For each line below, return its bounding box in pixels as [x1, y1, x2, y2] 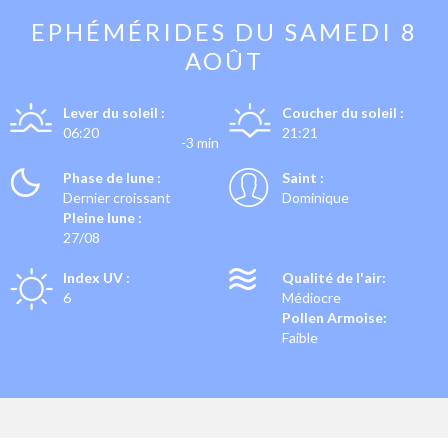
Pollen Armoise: [282, 309, 387, 326]
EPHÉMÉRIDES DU [30, 17, 285, 46]
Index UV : [63, 269, 130, 286]
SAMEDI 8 [284, 17, 418, 46]
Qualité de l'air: [282, 269, 386, 286]
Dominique [282, 189, 349, 206]
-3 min [181, 134, 219, 151]
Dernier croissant [63, 189, 171, 206]
